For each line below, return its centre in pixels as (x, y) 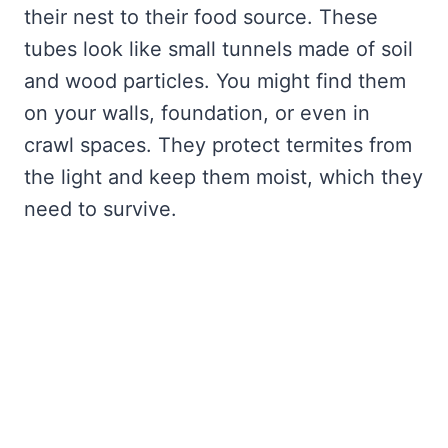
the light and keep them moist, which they (223, 177)
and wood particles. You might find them (215, 81)
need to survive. (100, 209)
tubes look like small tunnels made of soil (218, 49)
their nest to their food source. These (201, 17)
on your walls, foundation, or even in (197, 113)
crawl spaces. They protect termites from (218, 145)
